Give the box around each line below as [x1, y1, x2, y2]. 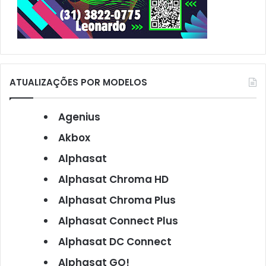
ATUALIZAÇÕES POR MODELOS [9, 75, 147, 88]
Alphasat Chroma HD [58, 172, 169, 186]
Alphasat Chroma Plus [58, 192, 176, 207]
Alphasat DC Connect [58, 234, 172, 249]
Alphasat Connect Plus [58, 213, 178, 228]
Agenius [58, 109, 100, 124]
